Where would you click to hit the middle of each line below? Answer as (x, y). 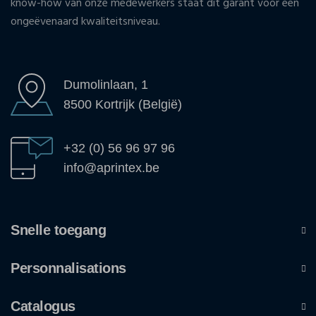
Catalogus (43, 306)
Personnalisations (68, 268)
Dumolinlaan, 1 (106, 85)
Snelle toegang (58, 230)
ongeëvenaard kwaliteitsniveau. (85, 22)
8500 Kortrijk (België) (123, 105)
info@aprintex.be (111, 168)
